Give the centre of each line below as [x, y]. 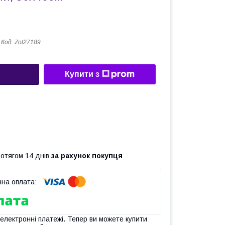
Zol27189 [28, 42]
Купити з [82, 74]
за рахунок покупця [87, 155]
